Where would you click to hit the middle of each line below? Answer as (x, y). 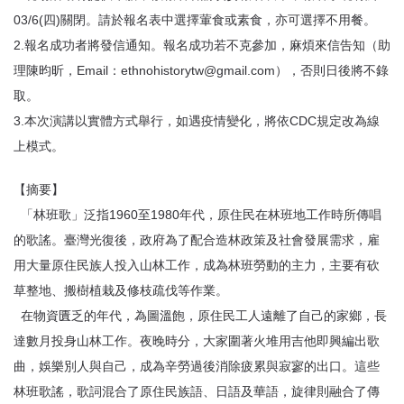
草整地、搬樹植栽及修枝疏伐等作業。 (121, 290)
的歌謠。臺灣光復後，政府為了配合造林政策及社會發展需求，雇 (197, 240)
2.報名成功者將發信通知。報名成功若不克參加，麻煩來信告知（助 (202, 45)
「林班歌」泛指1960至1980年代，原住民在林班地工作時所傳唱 (197, 215)
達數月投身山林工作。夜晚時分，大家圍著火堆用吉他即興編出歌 (197, 341)
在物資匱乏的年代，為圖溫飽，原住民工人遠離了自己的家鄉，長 (200, 316)
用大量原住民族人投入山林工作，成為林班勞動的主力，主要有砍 (197, 265)
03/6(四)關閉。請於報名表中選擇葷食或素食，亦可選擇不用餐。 (195, 20)
